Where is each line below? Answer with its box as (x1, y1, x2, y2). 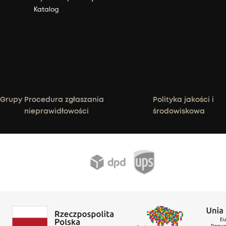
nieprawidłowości (24, 107, 89, 115)
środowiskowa (152, 107, 205, 115)
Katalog (33, 3, 59, 14)
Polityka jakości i (152, 96, 214, 103)
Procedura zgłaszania (24, 96, 104, 103)
